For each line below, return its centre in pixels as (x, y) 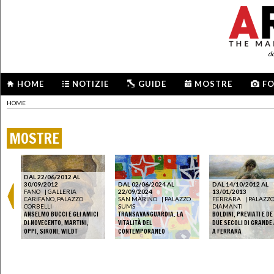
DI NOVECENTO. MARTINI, (56, 223)
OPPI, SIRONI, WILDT (51, 231)
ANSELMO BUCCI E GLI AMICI (61, 214)
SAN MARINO (138, 199)
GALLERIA (62, 192)
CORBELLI (38, 206)
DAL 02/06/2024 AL (146, 184)
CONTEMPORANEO (142, 231)
